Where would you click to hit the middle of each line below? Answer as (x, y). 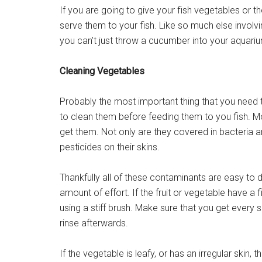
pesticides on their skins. (110, 147)
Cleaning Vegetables (102, 71)
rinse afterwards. (94, 223)
